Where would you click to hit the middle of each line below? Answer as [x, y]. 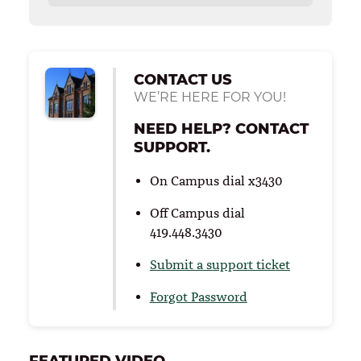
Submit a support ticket [220, 265]
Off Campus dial [197, 213]
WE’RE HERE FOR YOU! [210, 97]
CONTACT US [183, 79]
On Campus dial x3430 [216, 181]
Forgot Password [198, 297]
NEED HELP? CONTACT [221, 129]
